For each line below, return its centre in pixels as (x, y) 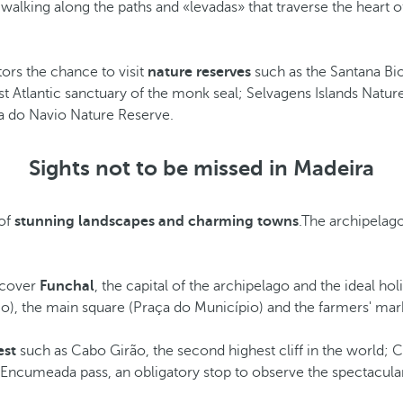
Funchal (67, 286)
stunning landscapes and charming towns (157, 221)
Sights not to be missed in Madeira (201, 168)
